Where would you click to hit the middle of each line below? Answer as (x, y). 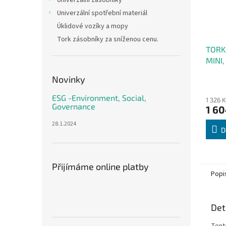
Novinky (69, 79)
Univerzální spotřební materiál (102, 13)
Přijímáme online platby (100, 166)
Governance (74, 106)
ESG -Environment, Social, (99, 98)
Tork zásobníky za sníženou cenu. (108, 39)
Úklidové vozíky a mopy (93, 26)
